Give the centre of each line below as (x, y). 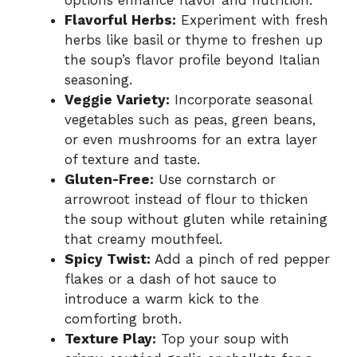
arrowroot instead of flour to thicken (186, 199)
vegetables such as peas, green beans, (190, 119)
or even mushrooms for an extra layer (191, 139)
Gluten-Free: (109, 179)
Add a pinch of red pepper (240, 259)
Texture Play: (110, 338)
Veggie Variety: (117, 99)
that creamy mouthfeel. (143, 239)
